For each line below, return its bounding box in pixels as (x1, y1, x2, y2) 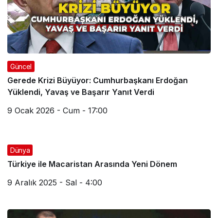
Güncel (10, 62, 32, 71)
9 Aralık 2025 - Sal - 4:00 (7, 178, 102, 187)
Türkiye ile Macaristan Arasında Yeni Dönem (7, 159, 177, 169)
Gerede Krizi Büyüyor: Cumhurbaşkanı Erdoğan (7, 75, 188, 85)
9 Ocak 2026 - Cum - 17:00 (7, 106, 108, 115)
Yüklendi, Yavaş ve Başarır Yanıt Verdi (7, 87, 154, 97)
